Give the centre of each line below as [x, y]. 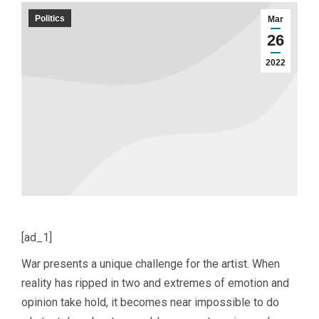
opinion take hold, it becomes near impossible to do [150, 302]
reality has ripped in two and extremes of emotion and [155, 283]
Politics [50, 19]
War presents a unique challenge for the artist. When [151, 263]
